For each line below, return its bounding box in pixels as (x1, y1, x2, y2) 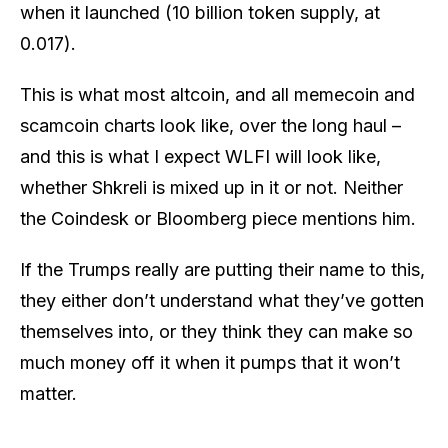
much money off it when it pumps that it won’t (20, 351, 400, 373)
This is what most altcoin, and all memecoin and (20, 83, 415, 105)
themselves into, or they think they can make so (20, 320, 413, 342)
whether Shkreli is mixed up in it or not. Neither (20, 176, 403, 198)
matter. (20, 382, 77, 404)
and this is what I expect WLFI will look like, (20, 145, 381, 167)
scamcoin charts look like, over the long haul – (20, 114, 401, 136)
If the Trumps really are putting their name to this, (20, 258, 425, 280)
